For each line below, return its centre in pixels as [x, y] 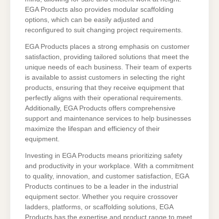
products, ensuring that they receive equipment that [105, 88]
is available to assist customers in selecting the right [105, 77]
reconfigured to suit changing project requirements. [104, 30]
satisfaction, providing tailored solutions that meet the [107, 57]
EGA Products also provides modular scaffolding [99, 9]
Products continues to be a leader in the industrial [101, 186]
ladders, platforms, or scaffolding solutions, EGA [99, 207]
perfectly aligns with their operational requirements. [104, 98]
